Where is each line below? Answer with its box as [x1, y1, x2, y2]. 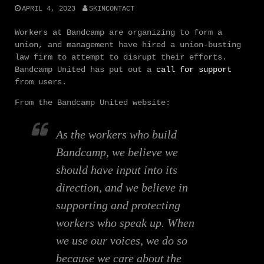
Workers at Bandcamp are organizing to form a [15, 27, 222, 37]
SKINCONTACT [88, 4, 134, 13]
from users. [15, 77, 67, 87]
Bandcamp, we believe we [56, 145, 178, 159]
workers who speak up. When [56, 216, 194, 229]
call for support [156, 64, 232, 74]
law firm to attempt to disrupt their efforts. [15, 52, 227, 62]
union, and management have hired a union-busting [15, 39, 241, 49]
